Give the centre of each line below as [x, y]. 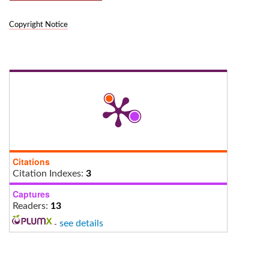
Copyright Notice [38, 25]
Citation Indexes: [49, 173]
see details [81, 223]
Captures [31, 194]
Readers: [32, 206]
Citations [31, 161]
